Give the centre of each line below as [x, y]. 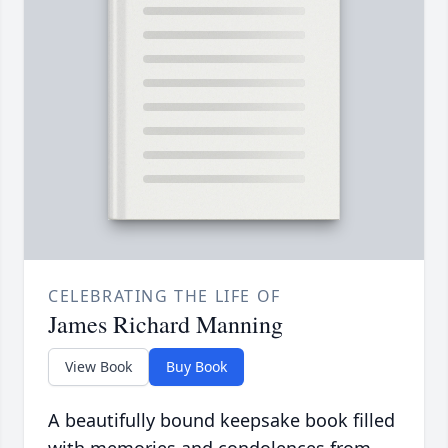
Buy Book [196, 367]
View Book [98, 367]
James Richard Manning [165, 324]
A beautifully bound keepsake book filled [221, 420]
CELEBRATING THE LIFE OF [164, 296]
